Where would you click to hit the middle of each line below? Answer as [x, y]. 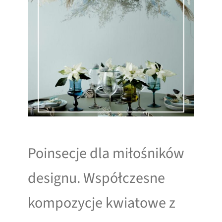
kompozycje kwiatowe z [102, 203]
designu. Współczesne [96, 178]
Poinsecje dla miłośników [106, 154]
